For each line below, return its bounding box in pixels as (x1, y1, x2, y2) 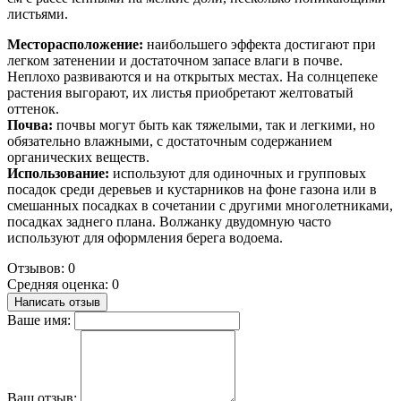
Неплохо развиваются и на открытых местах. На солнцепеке (7, 68, 378, 84)
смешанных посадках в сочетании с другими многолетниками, (7, 197, 393, 213)
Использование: (7, 165, 113, 181)
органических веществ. (7, 149, 149, 165)
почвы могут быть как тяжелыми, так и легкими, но (56, 116, 375, 132)
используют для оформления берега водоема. (7, 229, 283, 245)
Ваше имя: (7, 311, 71, 328)
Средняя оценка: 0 (7, 276, 119, 292)
